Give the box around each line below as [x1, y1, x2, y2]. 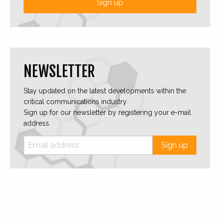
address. [24, 119, 51, 128]
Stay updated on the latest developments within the [24, 87, 186, 95]
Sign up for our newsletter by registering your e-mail [24, 109, 191, 117]
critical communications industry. [24, 98, 128, 106]
